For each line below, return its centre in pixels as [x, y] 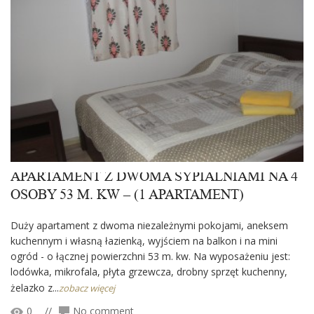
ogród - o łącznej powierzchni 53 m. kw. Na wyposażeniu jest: [150, 256]
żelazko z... [35, 287]
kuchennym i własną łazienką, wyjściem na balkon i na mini [144, 240]
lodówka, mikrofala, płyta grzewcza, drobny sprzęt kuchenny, [149, 271]
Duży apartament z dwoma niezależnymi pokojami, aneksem [149, 225]
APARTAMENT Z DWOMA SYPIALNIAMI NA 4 [154, 176]
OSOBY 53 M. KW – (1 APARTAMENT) [127, 194]
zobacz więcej [87, 288]
